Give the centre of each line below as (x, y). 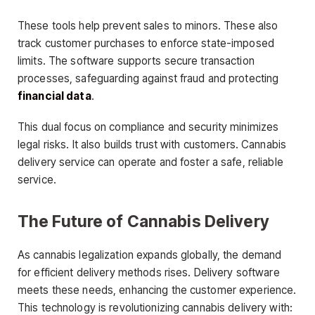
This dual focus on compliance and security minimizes (148, 127)
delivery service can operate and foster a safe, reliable (150, 162)
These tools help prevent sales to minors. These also (148, 26)
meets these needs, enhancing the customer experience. (157, 290)
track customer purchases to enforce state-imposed (146, 44)
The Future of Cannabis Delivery (143, 221)
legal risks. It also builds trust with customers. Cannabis (152, 144)
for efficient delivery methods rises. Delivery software (149, 272)
